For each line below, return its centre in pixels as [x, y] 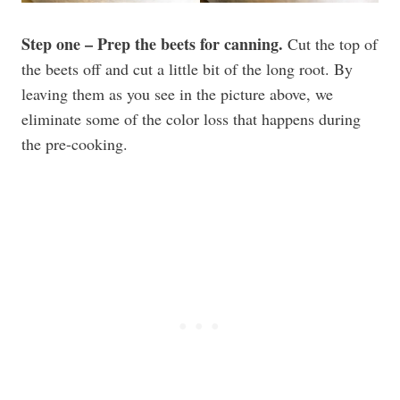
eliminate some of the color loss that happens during [191, 119]
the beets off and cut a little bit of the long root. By [187, 69]
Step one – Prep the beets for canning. [152, 44]
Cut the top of [330, 44]
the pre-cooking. [75, 144]
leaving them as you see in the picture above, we [177, 94]
